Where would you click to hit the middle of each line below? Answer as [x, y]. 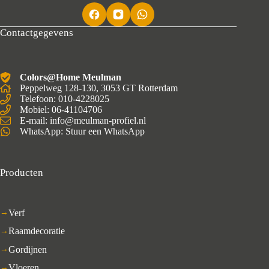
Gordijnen [28, 249]
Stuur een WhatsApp [105, 131]
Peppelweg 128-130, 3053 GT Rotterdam [99, 88]
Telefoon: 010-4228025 [65, 99]
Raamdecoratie [37, 231]
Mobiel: [36, 110]
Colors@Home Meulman [71, 77]
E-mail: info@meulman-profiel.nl [83, 121]
